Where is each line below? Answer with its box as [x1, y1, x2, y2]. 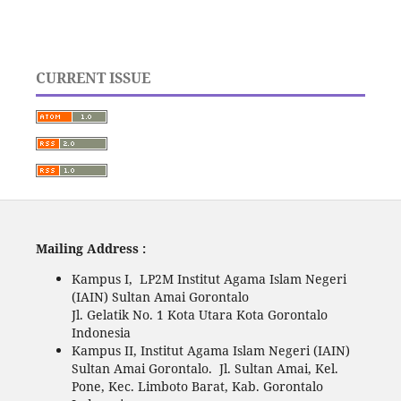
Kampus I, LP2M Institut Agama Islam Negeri [71, 269, 346, 287]
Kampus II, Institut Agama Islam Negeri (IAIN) [71, 341, 350, 359]
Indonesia [71, 323, 131, 341]
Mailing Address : [35, 239, 146, 257]
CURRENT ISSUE [35, 67, 150, 88]
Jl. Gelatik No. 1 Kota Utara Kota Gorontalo [71, 305, 328, 323]
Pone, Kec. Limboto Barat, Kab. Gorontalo [71, 377, 323, 395]
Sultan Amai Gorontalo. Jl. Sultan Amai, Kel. [71, 359, 338, 377]
